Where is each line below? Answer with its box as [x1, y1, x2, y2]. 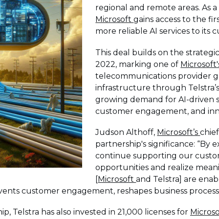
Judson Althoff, [95, 127, 157, 137]
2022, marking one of [95, 59, 181, 69]
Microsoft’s [157, 127, 200, 137]
